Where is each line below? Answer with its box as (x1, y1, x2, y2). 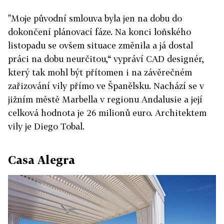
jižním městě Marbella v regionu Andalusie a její (8, 94, 202, 105)
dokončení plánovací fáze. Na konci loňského (8, 26, 191, 37)
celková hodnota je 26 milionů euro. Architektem (8, 107, 206, 118)
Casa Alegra (8, 153, 75, 167)
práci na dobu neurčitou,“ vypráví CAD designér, (8, 53, 204, 64)
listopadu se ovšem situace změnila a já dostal (8, 40, 193, 51)
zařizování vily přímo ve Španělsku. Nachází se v (8, 80, 204, 91)
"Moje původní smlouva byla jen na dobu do (8, 13, 182, 24)
